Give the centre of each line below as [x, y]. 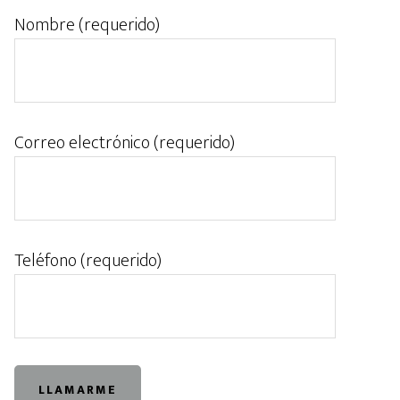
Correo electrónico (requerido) [125, 143]
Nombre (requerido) [87, 25]
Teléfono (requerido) [88, 261]
